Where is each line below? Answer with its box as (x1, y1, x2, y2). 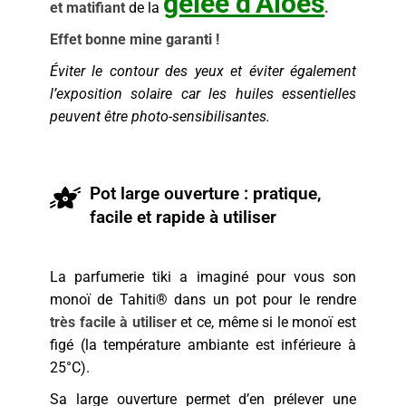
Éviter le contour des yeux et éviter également (50, 63, 356, 81)
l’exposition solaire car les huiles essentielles (50, 85, 356, 103)
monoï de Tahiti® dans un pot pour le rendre (50, 291, 356, 309)
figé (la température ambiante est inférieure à (50, 336, 356, 354)
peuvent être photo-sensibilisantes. (50, 108, 270, 126)
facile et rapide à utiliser (89, 207, 276, 228)
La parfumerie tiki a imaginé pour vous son (50, 268, 356, 286)
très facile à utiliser (50, 314, 177, 332)
